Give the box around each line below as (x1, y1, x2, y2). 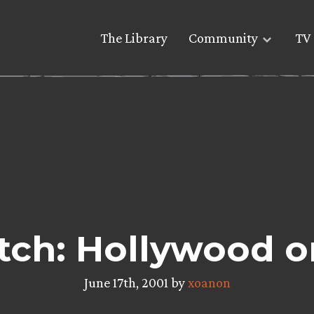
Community (189, 30, 258, 46)
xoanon (187, 274, 231, 290)
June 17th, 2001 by (83, 274, 188, 290)
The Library (100, 30, 168, 46)
